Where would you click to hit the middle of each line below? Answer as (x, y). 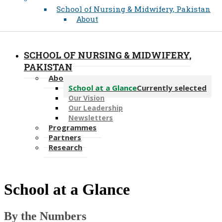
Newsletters (91, 118)
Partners (65, 138)
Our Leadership (96, 108)
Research (65, 147)
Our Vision (86, 98)
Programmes (73, 128)
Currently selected (172, 88)
